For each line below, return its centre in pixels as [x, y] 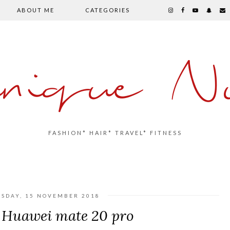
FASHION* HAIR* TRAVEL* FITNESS [115, 133]
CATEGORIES [107, 10]
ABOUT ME [35, 10]
